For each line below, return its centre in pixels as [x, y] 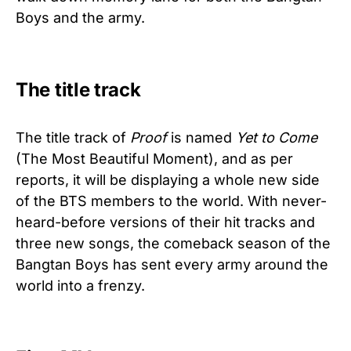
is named [201, 137]
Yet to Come [277, 137]
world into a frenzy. [80, 285]
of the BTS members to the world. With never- [171, 201]
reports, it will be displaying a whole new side [168, 179]
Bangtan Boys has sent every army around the [172, 264]
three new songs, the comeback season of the [173, 243]
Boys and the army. [80, 17]
